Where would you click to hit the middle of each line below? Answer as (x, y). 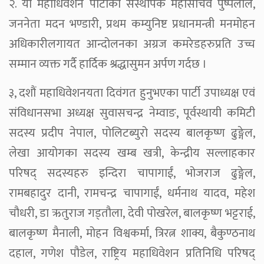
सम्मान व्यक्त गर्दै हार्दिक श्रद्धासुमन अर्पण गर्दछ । (108, 64)
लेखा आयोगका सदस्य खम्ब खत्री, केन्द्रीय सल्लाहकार (132, 153)
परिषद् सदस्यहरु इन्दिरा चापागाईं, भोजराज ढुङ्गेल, (132, 173)
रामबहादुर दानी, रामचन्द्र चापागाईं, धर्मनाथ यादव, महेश (132, 193)
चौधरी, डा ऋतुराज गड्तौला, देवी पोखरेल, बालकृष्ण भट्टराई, (132, 213)
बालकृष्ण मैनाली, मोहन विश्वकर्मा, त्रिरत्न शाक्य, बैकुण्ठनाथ (132, 233)
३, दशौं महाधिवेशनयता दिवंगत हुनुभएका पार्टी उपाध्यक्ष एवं (132, 93)
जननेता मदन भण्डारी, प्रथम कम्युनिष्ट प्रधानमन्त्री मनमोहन (132, 24)
